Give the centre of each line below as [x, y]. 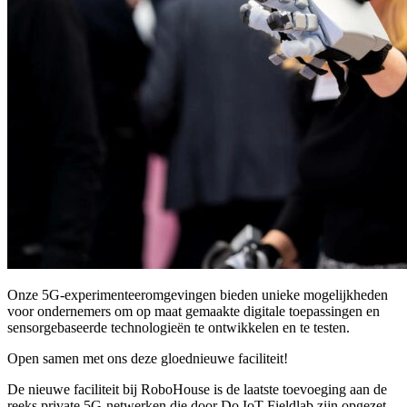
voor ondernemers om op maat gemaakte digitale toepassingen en [194, 311]
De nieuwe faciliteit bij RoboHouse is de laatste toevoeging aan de [197, 389]
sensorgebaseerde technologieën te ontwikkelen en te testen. [179, 327]
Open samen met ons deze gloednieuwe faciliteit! [148, 358]
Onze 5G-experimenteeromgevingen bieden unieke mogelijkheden [198, 294]
